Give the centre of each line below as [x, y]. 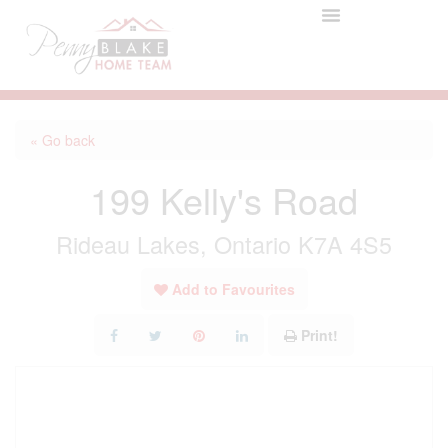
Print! [319, 335]
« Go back [62, 140]
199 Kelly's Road [224, 199]
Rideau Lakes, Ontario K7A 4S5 [224, 244]
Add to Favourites [233, 289]
